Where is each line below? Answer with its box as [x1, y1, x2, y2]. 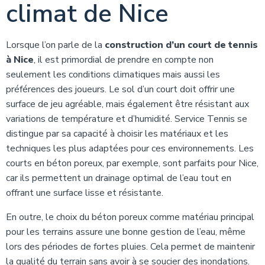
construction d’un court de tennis [105, 38, 258, 51]
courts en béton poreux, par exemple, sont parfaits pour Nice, [6, 156, 258, 170]
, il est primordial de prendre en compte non [34, 53, 214, 66]
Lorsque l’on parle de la [6, 38, 105, 51]
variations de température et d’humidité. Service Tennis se [6, 112, 247, 125]
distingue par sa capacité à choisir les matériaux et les [6, 127, 228, 140]
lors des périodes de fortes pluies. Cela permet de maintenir [6, 240, 255, 253]
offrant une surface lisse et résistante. [6, 186, 163, 199]
